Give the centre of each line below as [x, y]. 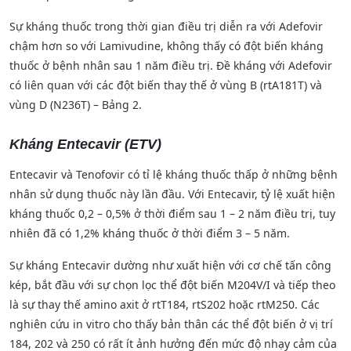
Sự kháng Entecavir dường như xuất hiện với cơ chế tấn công [170, 265]
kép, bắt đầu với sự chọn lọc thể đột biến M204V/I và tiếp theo [172, 284]
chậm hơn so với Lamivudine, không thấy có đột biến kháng [166, 45]
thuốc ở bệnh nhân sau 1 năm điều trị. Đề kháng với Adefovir [171, 65]
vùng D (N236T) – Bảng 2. [76, 104]
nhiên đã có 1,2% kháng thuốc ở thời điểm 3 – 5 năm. [150, 233]
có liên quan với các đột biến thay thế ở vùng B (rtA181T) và [166, 85]
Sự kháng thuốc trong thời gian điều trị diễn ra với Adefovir [166, 26]
